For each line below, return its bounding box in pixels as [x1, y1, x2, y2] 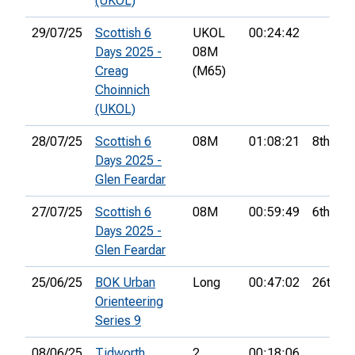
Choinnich [95, 82, 150, 98]
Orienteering [95, 294, 163, 310]
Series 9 [95, 313, 141, 329]
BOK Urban [95, 275, 155, 291]
